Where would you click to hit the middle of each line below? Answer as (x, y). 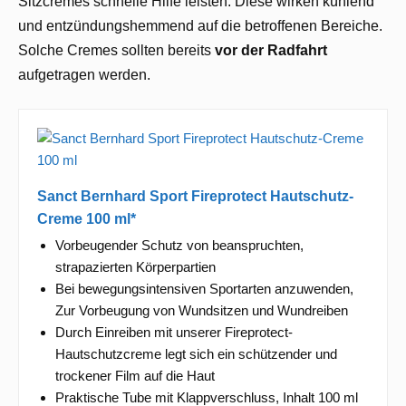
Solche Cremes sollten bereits (116, 51)
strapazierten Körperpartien (135, 267)
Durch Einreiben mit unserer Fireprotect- (174, 333)
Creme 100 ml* (87, 219)
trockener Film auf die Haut (135, 376)
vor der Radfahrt (271, 51)
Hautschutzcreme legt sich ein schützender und (196, 354)
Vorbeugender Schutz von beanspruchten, (179, 246)
